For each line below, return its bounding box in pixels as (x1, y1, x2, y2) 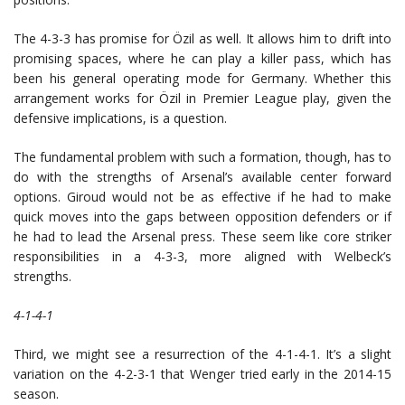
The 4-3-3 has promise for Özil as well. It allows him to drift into (14, 30, 391, 47)
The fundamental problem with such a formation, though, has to (14, 148, 391, 165)
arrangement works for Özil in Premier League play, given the (14, 89, 391, 107)
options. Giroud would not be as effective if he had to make (14, 188, 391, 205)
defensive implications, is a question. (14, 109, 227, 127)
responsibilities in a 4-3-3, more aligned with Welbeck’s (14, 248, 391, 265)
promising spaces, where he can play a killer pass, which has (14, 50, 391, 67)
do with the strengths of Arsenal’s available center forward (14, 168, 391, 185)
